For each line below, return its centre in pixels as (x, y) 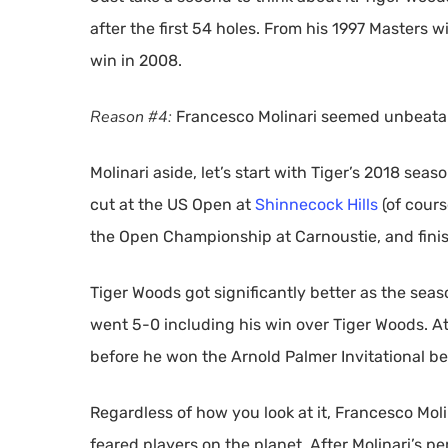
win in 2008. (136, 60)
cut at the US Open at (172, 204)
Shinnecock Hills (316, 204)
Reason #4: (133, 117)
